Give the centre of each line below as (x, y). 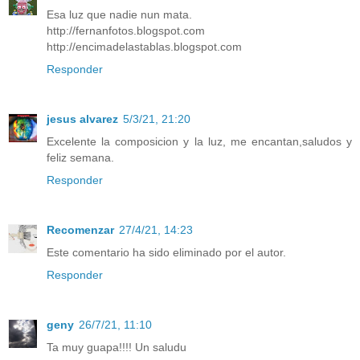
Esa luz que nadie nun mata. (119, 14)
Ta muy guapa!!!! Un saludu (117, 347)
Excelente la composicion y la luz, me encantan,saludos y (199, 141)
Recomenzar (80, 229)
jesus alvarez (82, 119)
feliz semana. (80, 157)
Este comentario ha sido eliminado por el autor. (166, 252)
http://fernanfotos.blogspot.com (126, 31)
